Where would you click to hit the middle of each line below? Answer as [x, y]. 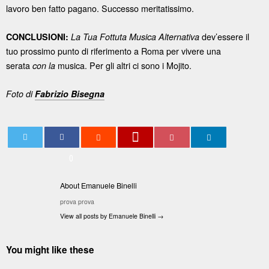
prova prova [77, 202]
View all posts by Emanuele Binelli [109, 216]
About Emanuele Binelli [99, 186]
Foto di [20, 93]
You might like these [50, 250]
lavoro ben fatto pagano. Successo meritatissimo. [100, 8]
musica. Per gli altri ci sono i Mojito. [123, 65]
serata [19, 65]
